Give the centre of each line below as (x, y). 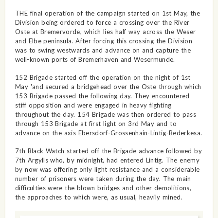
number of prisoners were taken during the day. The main (103, 179)
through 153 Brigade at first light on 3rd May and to (96, 124)
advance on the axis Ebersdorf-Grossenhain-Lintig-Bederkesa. (109, 133)
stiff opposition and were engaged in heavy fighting (93, 105)
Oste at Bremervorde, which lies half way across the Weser (105, 32)
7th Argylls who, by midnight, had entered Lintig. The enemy (107, 160)
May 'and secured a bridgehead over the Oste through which (108, 87)
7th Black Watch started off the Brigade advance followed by (108, 151)
